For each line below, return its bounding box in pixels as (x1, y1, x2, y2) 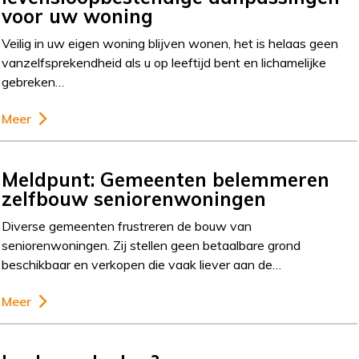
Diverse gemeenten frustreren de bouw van (2, 218, 252, 234)
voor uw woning (2, 4, 154, 28)
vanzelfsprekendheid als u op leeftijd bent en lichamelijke (2, 54, 327, 71)
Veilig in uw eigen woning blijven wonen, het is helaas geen (2, 35, 339, 51)
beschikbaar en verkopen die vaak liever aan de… (2, 256, 282, 272)
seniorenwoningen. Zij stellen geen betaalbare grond (2, 237, 301, 253)
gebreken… (2, 74, 65, 90)
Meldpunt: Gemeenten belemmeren (2, 167, 330, 192)
